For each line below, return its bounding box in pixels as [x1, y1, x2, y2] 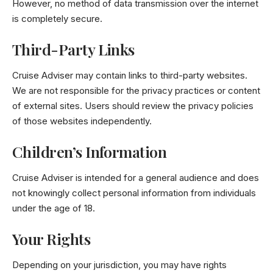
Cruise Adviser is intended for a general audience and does [12, 171, 259, 183]
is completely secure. [12, 12, 102, 24]
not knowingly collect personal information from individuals [12, 186, 256, 199]
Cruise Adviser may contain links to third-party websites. [12, 69, 247, 81]
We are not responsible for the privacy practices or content [12, 84, 260, 96]
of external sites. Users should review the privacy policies [12, 99, 253, 112]
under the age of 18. [12, 202, 95, 214]
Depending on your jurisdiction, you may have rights [12, 258, 227, 271]
